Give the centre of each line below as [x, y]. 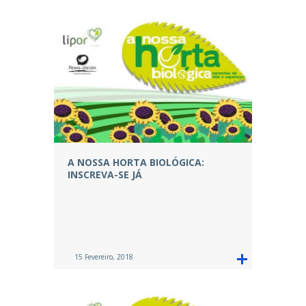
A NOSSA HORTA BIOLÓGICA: [136, 163]
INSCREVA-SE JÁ [105, 175]
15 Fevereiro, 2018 [104, 257]
